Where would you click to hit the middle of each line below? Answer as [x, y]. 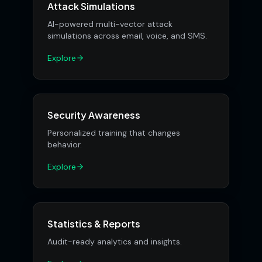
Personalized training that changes [114, 133]
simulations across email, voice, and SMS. [127, 36]
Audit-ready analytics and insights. [115, 242]
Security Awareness [94, 115]
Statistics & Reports [94, 224]
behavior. [65, 144]
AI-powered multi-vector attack [110, 24]
